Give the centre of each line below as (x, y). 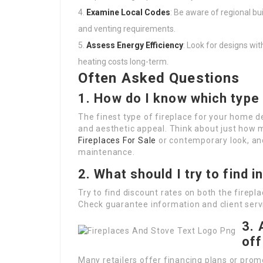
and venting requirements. (127, 29)
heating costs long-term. (123, 62)
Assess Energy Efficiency (135, 45)
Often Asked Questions (159, 78)
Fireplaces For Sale (117, 140)
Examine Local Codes (128, 12)
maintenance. (107, 152)
